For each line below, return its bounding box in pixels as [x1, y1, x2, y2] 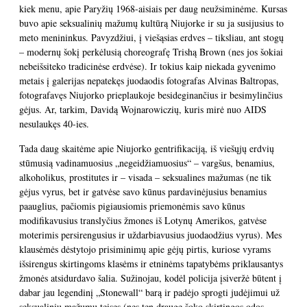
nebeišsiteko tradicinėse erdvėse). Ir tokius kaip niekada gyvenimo [19, 60, 275, 73]
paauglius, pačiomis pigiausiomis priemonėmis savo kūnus [19, 199, 245, 212]
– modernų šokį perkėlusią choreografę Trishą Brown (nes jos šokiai [19, 45, 283, 58]
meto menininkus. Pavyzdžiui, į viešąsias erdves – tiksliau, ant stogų [19, 31, 284, 44]
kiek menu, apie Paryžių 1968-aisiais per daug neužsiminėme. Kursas [19, 2, 287, 15]
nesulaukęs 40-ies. [19, 117, 89, 130]
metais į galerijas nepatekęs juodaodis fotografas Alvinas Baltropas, [19, 74, 279, 87]
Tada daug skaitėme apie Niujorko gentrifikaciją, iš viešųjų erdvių [19, 142, 274, 155]
